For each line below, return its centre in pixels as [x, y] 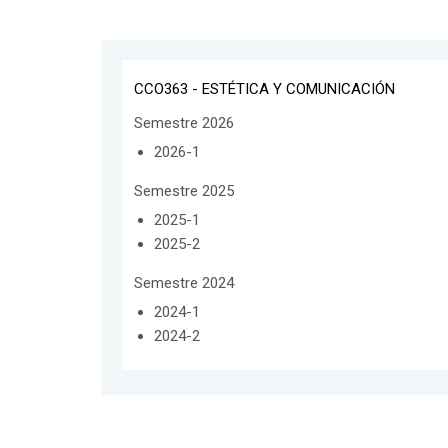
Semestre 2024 [184, 282]
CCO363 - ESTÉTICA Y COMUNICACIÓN [264, 88]
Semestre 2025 [184, 190]
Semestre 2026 [184, 122]
